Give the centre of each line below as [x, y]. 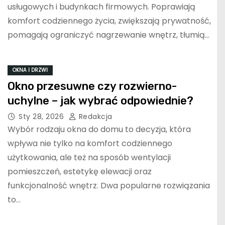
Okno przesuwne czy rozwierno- [92, 86]
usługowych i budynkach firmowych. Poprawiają [101, 7]
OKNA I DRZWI [30, 70]
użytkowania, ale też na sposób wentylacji [89, 158]
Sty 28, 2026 [42, 117]
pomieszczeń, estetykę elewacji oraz [80, 172]
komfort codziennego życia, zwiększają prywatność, [109, 21]
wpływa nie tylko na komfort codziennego [90, 144]
